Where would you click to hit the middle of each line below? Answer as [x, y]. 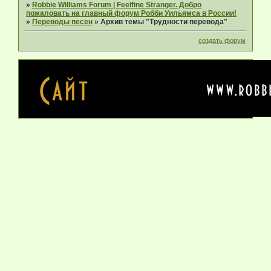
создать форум [222, 41]
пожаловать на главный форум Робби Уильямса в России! [132, 13]
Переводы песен [63, 21]
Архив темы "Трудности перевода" [164, 21]
